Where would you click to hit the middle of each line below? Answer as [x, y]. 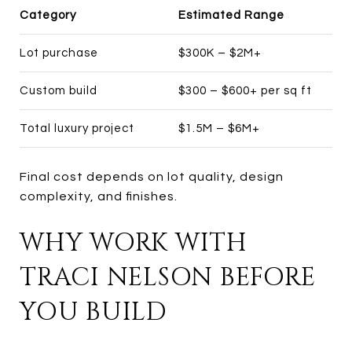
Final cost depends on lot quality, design [152, 176]
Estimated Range [231, 15]
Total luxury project [77, 128]
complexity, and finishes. [99, 196]
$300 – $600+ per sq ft [245, 90]
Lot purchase [59, 53]
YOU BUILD [93, 312]
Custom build [59, 90]
